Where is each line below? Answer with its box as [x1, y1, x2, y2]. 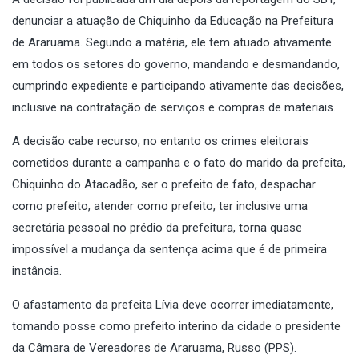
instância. [12, 263, 62, 278]
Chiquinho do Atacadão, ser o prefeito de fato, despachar [12, 176, 316, 192]
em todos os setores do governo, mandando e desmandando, [12, 56, 340, 71]
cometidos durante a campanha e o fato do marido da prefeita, [12, 155, 345, 170]
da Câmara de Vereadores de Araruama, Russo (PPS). [12, 340, 296, 355]
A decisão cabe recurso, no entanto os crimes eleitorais [12, 133, 309, 148]
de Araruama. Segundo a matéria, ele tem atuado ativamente [12, 34, 332, 50]
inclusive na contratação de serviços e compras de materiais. [12, 99, 336, 115]
